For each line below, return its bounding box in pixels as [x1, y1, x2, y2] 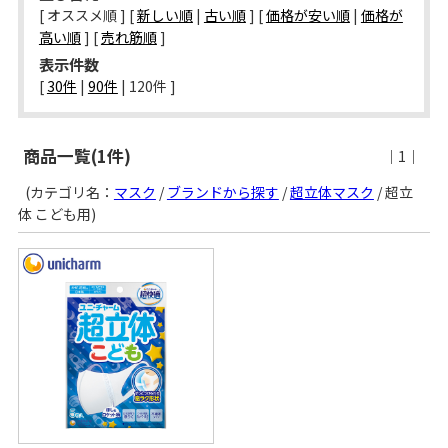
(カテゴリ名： [17, 181, 114, 202]
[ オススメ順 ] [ [38, 4, 137, 25]
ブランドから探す [166, 181, 279, 202]
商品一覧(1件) [22, 143, 131, 168]
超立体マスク [289, 181, 374, 202]
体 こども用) [17, 203, 96, 224]
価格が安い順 [265, 4, 350, 25]
